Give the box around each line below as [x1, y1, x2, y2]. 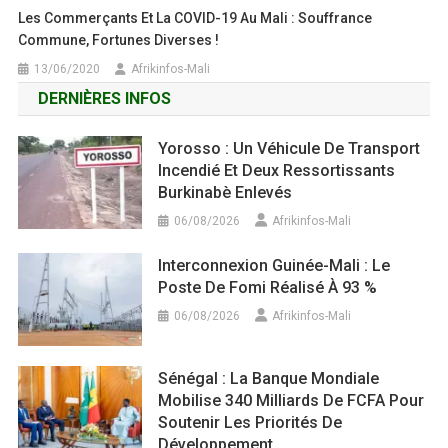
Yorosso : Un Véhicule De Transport [158, 139, 421, 159]
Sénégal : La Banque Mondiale [158, 368, 380, 388]
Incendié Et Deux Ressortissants [158, 161, 396, 181]
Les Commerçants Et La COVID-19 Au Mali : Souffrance [18, 10, 373, 27]
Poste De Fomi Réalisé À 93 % [158, 278, 378, 298]
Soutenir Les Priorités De [158, 412, 343, 432]
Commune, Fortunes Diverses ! [18, 32, 220, 49]
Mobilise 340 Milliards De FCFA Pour [158, 390, 425, 410]
